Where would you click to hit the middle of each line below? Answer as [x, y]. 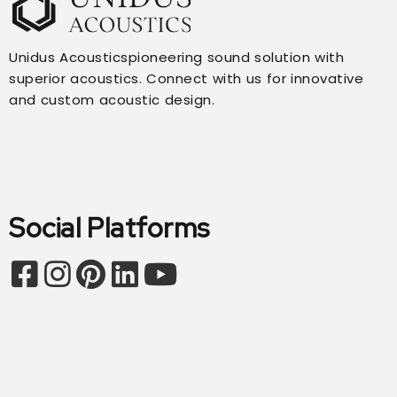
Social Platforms [109, 227]
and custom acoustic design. [112, 99]
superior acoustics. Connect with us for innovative [186, 78]
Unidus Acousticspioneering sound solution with [176, 57]
